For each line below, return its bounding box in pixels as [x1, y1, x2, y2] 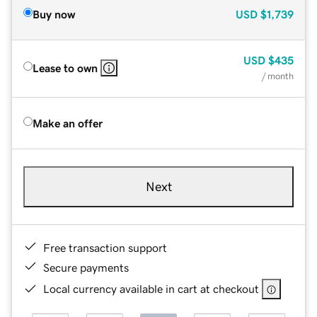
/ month [262, 71, 294, 81]
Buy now [33, 8, 75, 20]
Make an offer [33, 117, 103, 129]
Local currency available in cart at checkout [43, 282, 259, 294]
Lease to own [33, 62, 98, 74]
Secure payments [43, 261, 129, 273]
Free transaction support [43, 241, 167, 253]
